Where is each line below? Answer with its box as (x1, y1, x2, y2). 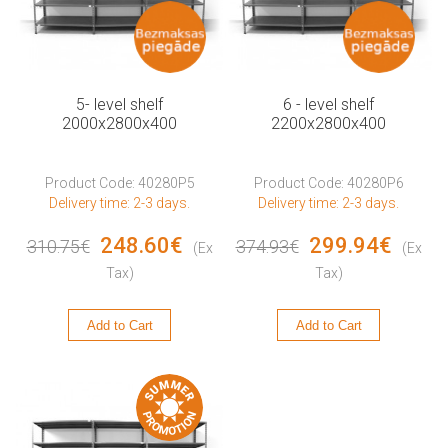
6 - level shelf (283, 95, 374, 115)
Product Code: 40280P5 (44, 174, 195, 191)
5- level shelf (76, 95, 163, 115)
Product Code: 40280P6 (253, 174, 404, 191)
